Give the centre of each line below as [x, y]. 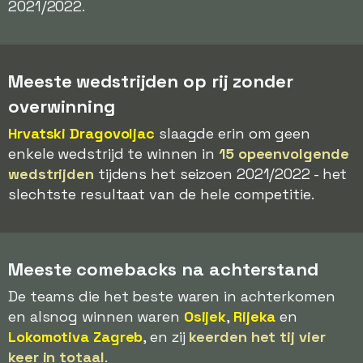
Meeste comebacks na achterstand [163, 269]
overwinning [62, 106]
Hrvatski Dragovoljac [81, 133]
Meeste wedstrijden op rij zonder [151, 81]
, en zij [166, 337]
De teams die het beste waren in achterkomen [172, 296]
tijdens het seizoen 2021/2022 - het [220, 174]
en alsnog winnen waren [96, 316]
